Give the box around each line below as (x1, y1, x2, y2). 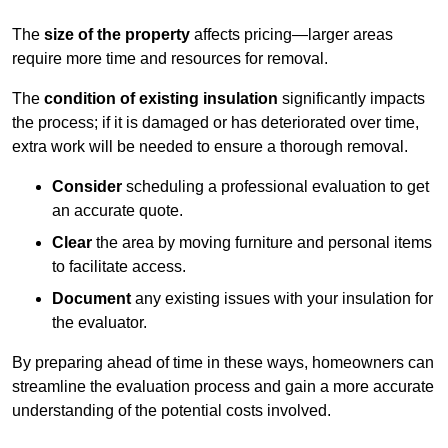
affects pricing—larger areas (190, 26, 393, 44)
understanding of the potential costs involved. (12, 402, 331, 420)
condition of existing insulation (44, 90, 278, 108)
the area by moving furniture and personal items (92, 234, 432, 252)
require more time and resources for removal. (12, 50, 328, 68)
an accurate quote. (52, 202, 183, 220)
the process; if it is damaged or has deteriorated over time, (12, 114, 419, 132)
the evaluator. (52, 314, 147, 332)
